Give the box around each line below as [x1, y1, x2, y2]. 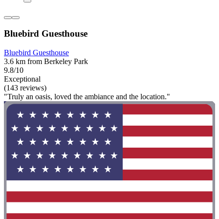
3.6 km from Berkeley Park [4, 57, 88, 66]
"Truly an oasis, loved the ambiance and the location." [4, 92, 170, 101]
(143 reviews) [4, 83, 46, 92]
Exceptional [4, 74, 41, 83]
